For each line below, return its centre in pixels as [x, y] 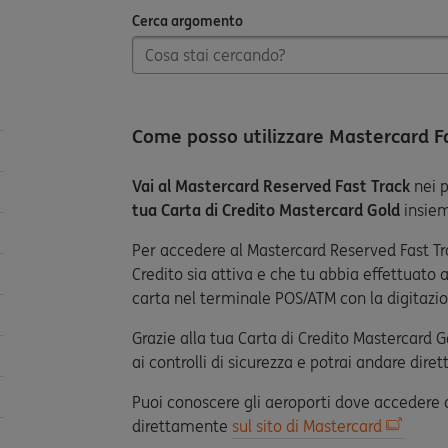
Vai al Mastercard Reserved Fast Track [271, 186]
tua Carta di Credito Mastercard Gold [266, 210]
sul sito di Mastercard [307, 426]
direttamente [182, 426]
